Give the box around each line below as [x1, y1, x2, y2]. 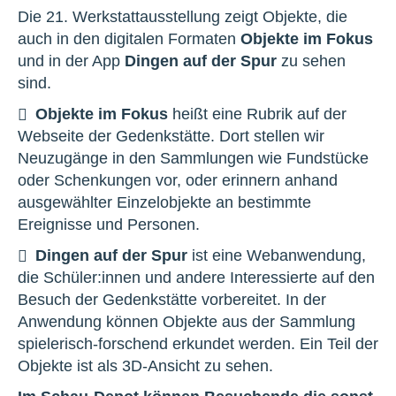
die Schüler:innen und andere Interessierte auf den [18, 268, 375, 286]
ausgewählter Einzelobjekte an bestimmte [18, 193, 311, 211]
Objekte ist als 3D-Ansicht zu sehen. [18, 356, 273, 375]
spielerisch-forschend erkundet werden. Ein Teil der [18, 334, 378, 353]
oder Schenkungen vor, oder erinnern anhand [18, 171, 338, 189]
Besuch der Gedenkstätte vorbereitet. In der [18, 290, 326, 308]
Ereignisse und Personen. [18, 215, 200, 233]
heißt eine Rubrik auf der [168, 104, 346, 123]
